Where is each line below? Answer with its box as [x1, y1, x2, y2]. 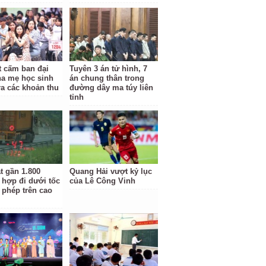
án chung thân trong [69, 74, 145, 83]
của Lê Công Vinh [69, 176, 136, 185]
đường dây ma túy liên [69, 83, 154, 92]
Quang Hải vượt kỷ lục [69, 167, 153, 176]
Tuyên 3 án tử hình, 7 [69, 64, 148, 73]
